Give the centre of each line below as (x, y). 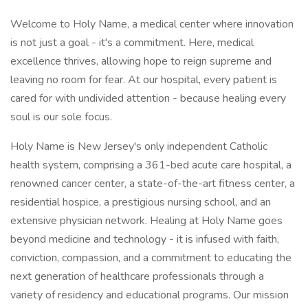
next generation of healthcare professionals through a (137, 276)
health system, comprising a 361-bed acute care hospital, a (151, 165)
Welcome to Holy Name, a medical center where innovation (152, 24)
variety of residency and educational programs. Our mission (150, 295)
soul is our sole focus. (61, 117)
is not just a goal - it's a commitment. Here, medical (132, 43)
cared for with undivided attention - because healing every (148, 98)
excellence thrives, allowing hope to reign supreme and (141, 61)
